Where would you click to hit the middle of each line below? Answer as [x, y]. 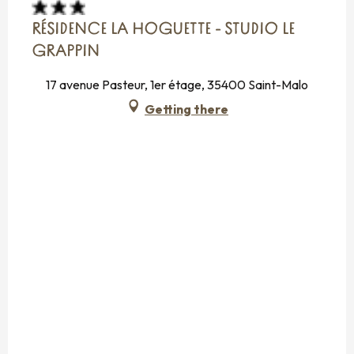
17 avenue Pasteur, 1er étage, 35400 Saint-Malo [177, 84]
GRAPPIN [66, 52]
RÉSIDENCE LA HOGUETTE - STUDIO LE [163, 30]
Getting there [186, 109]
